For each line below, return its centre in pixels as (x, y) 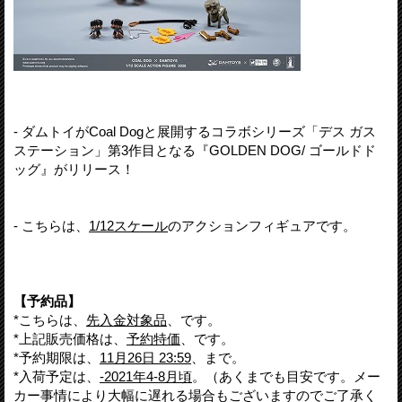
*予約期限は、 (57, 357)
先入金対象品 (127, 319)
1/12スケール (128, 225)
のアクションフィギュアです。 (262, 225)
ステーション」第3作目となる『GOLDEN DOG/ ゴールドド (195, 150)
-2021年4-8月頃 (146, 376)
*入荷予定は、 (57, 376)
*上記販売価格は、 (70, 338)
